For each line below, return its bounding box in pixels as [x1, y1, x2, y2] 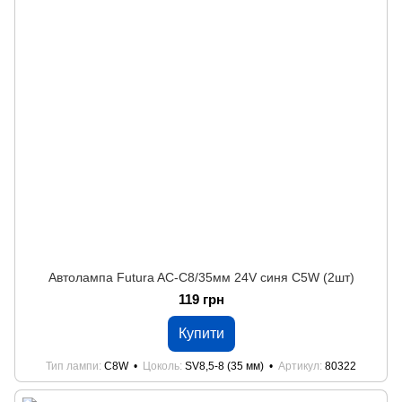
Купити [178, 326, 224, 341]
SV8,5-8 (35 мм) [185, 360, 264, 372]
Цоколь [143, 360, 179, 372]
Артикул [278, 360, 319, 372]
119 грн [178, 292, 224, 307]
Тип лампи [46, 360, 99, 372]
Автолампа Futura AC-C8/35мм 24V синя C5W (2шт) [48, 270, 354, 284]
